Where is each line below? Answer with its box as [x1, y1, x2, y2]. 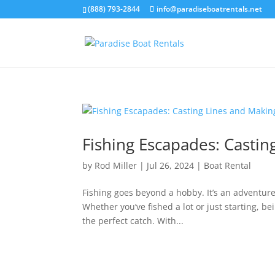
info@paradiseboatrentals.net [157, 4, 263, 14]
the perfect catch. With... [82, 215, 184, 227]
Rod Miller [95, 160, 137, 171]
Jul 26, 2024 [147, 160, 195, 171]
